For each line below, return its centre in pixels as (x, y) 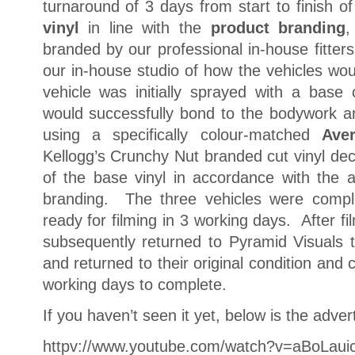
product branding (278, 28)
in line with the (149, 28)
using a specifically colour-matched (182, 135)
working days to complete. (134, 285)
